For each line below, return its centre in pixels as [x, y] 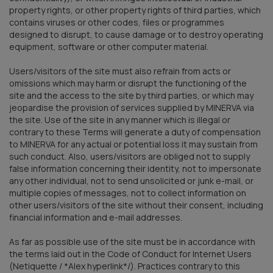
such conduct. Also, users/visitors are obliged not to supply [129, 156]
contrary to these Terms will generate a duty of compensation [135, 132]
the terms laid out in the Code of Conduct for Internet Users [130, 253]
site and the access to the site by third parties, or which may [131, 95]
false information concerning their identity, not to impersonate [135, 168]
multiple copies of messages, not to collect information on [128, 193]
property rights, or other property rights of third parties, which [135, 10]
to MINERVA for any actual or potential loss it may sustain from [133, 144]
